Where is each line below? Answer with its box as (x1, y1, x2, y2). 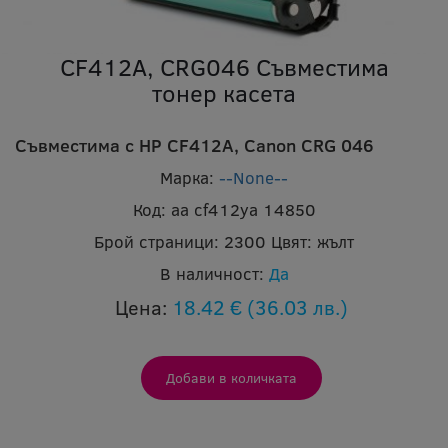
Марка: (160, 166, 214, 190)
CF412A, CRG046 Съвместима (59, 50, 389, 84)
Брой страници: (94, 230, 219, 254)
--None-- (219, 166, 288, 190)
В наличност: (159, 262, 264, 286)
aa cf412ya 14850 (170, 198, 316, 222)
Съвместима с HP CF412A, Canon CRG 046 (15, 133, 374, 158)
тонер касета (152, 76, 296, 110)
